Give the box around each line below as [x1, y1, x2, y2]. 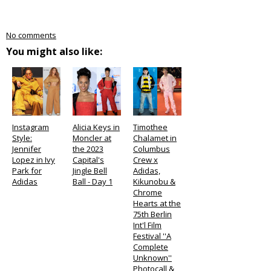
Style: [12, 132, 32, 143]
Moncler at [73, 132, 111, 143]
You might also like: [6, 45, 102, 58]
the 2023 [73, 143, 103, 154]
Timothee [133, 122, 168, 132]
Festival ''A [133, 230, 171, 241]
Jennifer [12, 143, 41, 154]
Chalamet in [133, 132, 177, 143]
